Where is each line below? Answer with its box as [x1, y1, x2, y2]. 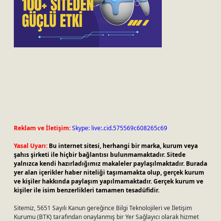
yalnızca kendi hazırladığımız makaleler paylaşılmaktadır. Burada [14, 159, 207, 168]
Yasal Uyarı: [14, 142, 47, 150]
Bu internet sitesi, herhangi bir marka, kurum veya [49, 142, 198, 150]
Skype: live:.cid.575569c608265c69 [72, 124, 167, 132]
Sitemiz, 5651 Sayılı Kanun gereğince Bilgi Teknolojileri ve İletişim [14, 204, 192, 212]
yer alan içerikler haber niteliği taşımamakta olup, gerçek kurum [14, 168, 204, 177]
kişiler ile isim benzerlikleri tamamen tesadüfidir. [14, 186, 159, 194]
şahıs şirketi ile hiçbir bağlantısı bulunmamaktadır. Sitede [14, 150, 185, 159]
